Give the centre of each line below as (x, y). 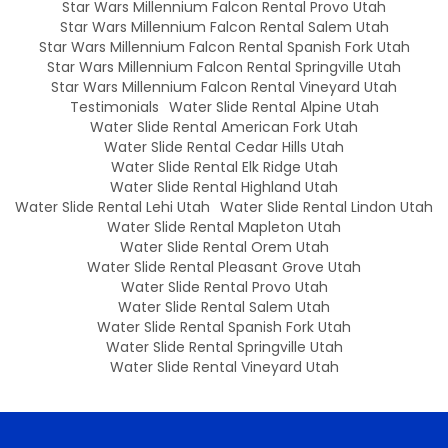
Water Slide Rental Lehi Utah (112, 207)
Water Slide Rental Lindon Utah (326, 207)
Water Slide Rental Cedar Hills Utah (224, 147)
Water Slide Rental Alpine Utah (273, 107)
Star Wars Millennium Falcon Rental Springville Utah (224, 67)
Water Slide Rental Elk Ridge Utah (224, 167)
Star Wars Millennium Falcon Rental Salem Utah (224, 27)
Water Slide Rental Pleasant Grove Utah (224, 267)
